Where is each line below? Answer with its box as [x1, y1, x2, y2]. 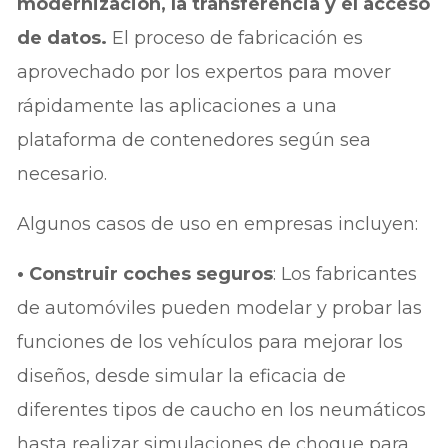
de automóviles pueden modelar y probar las [17, 296, 423, 319]
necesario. [17, 162, 108, 185]
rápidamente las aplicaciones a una [17, 94, 338, 117]
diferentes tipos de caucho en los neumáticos [17, 398, 427, 421]
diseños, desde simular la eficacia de [17, 364, 347, 387]
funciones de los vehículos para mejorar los [17, 330, 404, 353]
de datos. [17, 26, 108, 49]
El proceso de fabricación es [107, 26, 364, 49]
